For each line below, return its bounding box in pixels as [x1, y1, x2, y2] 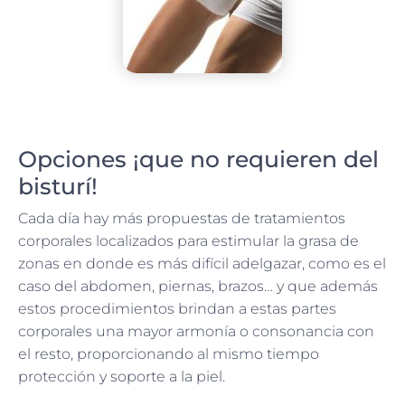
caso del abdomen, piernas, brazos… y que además [18, 278, 378, 296]
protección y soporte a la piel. [18, 368, 225, 386]
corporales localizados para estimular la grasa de [18, 232, 359, 250]
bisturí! [18, 173, 98, 201]
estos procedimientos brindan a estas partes [18, 300, 336, 318]
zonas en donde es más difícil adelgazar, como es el [18, 255, 386, 273]
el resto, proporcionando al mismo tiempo [18, 345, 319, 363]
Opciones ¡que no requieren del [18, 146, 379, 174]
